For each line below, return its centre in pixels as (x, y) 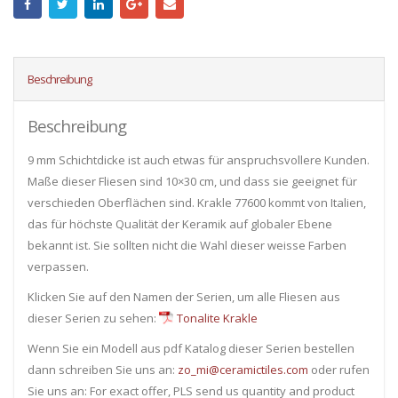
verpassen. (58, 267)
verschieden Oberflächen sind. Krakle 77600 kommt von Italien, (197, 203)
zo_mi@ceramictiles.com (243, 370)
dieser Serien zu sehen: (93, 318)
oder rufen (339, 370)
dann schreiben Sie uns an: (103, 370)
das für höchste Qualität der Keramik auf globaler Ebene (180, 224)
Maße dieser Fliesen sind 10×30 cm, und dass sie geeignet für (192, 182)
